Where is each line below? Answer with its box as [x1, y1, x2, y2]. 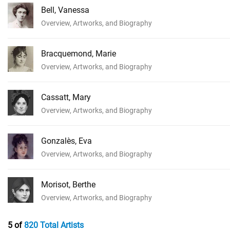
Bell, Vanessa [41, 5, 89, 15]
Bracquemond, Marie [41, 48, 116, 59]
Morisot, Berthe [41, 179, 95, 189]
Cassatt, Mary [41, 92, 91, 102]
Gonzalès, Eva [41, 136, 92, 146]
